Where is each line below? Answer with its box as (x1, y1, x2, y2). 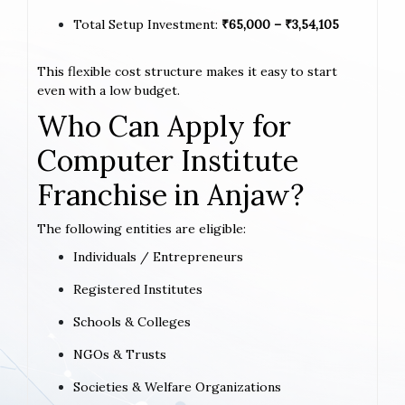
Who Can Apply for (37, 107, 291, 145)
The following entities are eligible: (37, 220, 246, 237)
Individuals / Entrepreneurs (73, 248, 243, 265)
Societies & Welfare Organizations (73, 378, 281, 395)
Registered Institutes (73, 280, 202, 297)
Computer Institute (37, 141, 298, 179)
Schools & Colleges (73, 313, 191, 330)
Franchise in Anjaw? (37, 175, 304, 213)
